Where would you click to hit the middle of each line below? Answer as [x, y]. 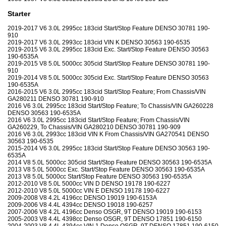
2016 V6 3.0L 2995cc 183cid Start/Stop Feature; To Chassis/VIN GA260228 [110, 106]
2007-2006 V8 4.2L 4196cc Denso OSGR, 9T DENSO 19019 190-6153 [105, 212]
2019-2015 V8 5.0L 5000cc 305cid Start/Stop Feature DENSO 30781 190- [109, 64]
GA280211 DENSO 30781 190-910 [56, 99]
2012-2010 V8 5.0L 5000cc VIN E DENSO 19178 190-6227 [89, 191]
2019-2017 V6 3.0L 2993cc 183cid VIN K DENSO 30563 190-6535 [99, 43]
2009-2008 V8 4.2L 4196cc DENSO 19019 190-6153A [82, 198]
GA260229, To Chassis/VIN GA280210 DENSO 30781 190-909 [94, 127]
